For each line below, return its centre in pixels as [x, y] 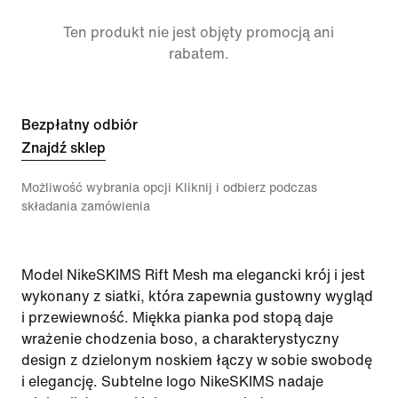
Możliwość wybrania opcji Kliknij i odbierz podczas [169, 188]
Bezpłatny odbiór [80, 125]
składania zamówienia [86, 207]
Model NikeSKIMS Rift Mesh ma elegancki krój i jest [193, 275]
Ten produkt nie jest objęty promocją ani [199, 32]
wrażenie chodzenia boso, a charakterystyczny [180, 339]
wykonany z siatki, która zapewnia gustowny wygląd [197, 296]
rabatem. [199, 54]
